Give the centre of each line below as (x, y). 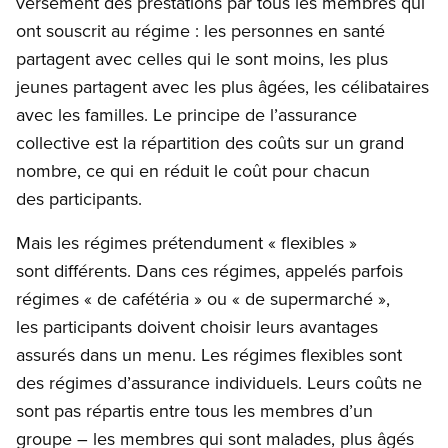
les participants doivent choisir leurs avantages (197, 327)
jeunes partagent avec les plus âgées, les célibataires (222, 87)
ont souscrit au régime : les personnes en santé (200, 31)
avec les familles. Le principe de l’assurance (186, 115)
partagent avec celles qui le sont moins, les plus (202, 59)
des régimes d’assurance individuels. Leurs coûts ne (219, 383)
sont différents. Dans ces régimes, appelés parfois (209, 271)
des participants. (81, 199)
